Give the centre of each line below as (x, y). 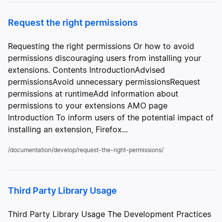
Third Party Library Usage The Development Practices (110, 214)
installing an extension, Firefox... (68, 129)
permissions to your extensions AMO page (88, 106)
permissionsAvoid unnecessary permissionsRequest (104, 82)
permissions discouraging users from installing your (105, 58)
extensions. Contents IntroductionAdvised (86, 70)
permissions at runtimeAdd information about (93, 94)
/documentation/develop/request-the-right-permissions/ (86, 150)
